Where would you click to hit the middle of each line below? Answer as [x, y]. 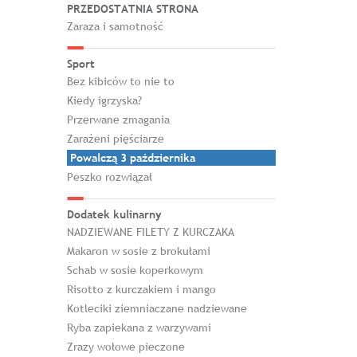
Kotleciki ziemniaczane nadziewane [157, 308]
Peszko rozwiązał [109, 177]
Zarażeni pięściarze [115, 139]
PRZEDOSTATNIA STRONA [132, 9]
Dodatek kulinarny [114, 214]
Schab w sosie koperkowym [135, 270]
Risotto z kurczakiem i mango [141, 289]
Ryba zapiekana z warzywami [139, 328]
